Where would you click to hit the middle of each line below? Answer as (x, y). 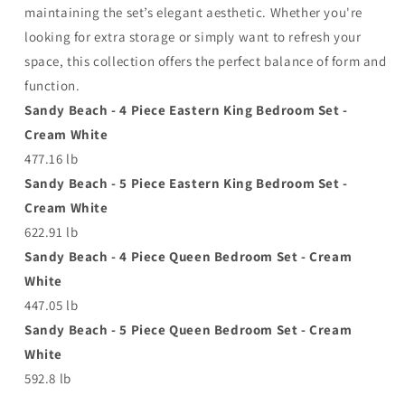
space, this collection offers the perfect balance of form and (206, 61)
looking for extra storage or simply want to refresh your (193, 36)
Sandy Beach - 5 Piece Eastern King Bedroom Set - (186, 183)
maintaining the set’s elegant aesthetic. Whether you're (194, 12)
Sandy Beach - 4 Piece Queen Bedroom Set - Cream (188, 256)
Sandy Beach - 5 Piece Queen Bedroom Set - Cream (188, 329)
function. (52, 85)
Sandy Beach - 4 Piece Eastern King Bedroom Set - (186, 109)
